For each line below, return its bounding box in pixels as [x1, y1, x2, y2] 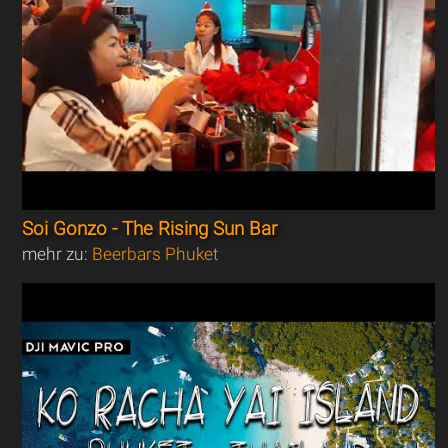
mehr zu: [22, 243, 93, 264]
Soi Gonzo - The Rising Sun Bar [22, 217, 278, 240]
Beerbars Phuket [92, 243, 220, 264]
